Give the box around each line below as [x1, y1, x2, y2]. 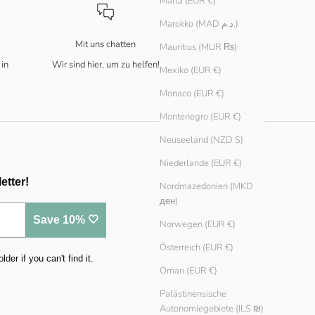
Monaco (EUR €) [160, 87, 224, 101]
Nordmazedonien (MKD [160, 180, 253, 193]
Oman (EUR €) [160, 264, 217, 278]
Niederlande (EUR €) [160, 157, 242, 170]
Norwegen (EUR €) [160, 218, 236, 231]
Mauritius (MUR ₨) [160, 41, 237, 54]
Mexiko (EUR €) [160, 64, 221, 77]
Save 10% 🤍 [33, 213, 99, 226]
